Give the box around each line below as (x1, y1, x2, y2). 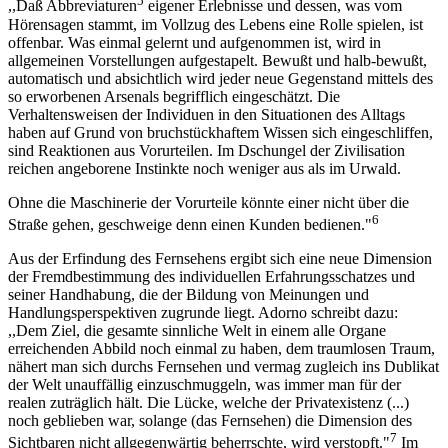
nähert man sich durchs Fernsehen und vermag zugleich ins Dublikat (8, 358, 439, 376)
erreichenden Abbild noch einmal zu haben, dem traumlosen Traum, (8, 340, 435, 358)
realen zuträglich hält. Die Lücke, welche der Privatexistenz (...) (8, 394, 409, 412)
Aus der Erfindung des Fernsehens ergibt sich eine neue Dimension (8, 250, 432, 268)
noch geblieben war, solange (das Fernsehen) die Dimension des (8, 412, 412, 430)
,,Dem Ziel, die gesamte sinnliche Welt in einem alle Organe (8, 322, 386, 340)
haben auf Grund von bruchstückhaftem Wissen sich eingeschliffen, (8, 123, 433, 141)
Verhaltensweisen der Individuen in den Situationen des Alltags (8, 105, 405, 123)
